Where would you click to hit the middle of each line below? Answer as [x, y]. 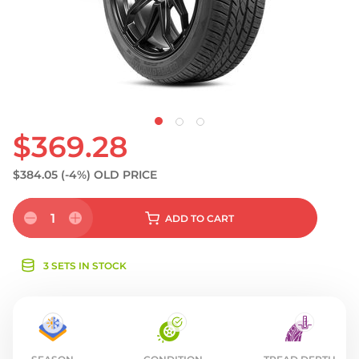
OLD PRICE [125, 175]
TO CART [212, 218]
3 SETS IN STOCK [85, 266]
